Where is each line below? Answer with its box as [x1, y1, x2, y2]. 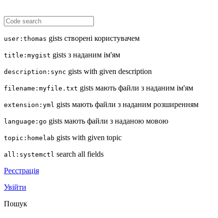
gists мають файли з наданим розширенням [54, 100, 199, 109]
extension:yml [4, 101, 54, 109]
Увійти [4, 183, 26, 191]
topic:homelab [4, 134, 54, 142]
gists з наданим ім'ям [51, 51, 120, 59]
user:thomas [4, 35, 47, 42]
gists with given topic [54, 133, 122, 142]
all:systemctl [4, 151, 54, 158]
